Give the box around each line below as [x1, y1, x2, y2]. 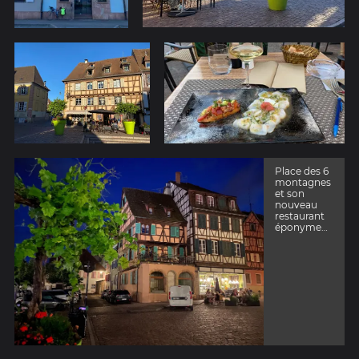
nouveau [275, 199, 318, 212]
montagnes [275, 176, 332, 189]
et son [275, 188, 305, 200]
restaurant [275, 210, 325, 223]
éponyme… [275, 221, 329, 234]
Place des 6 [275, 165, 329, 178]
